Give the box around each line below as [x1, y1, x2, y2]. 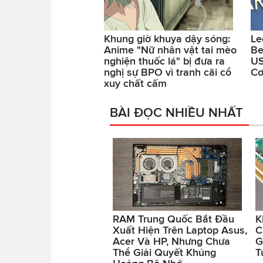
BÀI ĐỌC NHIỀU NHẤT [110, 104, 243, 119]
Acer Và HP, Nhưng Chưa [113, 235, 230, 247]
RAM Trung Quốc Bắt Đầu [113, 213, 234, 225]
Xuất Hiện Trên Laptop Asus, [113, 224, 247, 236]
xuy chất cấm [104, 77, 167, 89]
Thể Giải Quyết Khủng [113, 246, 216, 258]
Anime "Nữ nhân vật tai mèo [104, 43, 237, 56]
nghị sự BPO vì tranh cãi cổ [104, 66, 231, 78]
